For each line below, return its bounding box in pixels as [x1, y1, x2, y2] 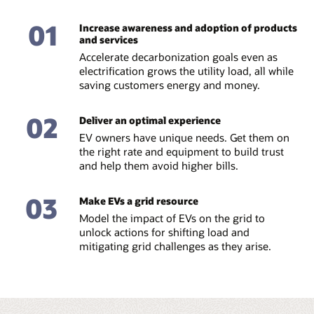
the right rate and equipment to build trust [78, 144, 284, 158]
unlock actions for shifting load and [78, 224, 250, 239]
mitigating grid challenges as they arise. [78, 238, 271, 253]
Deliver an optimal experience [78, 113, 221, 127]
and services [78, 32, 138, 46]
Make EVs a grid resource [78, 193, 198, 207]
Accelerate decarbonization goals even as [78, 49, 278, 64]
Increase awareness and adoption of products [78, 20, 297, 34]
